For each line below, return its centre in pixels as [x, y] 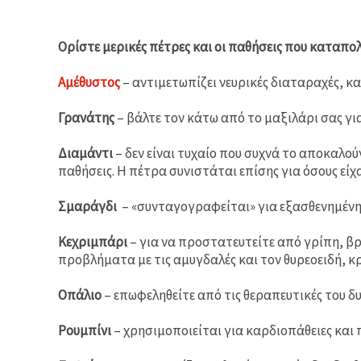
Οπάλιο [80, 295]
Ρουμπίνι [85, 330]
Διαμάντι [85, 153]
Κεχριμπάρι [93, 241]
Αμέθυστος [89, 82]
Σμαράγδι [89, 206]
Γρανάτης [86, 117]
